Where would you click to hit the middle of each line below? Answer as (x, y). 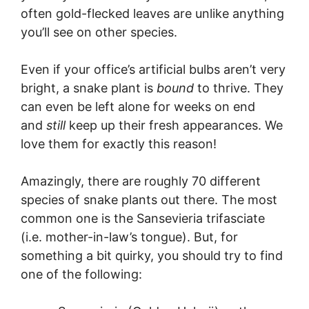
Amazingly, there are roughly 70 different (141, 181)
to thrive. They (239, 88)
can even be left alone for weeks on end (138, 107)
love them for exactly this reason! (119, 144)
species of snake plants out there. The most (149, 200)
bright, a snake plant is (89, 88)
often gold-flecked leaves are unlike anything (152, 13)
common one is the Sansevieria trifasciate (143, 218)
